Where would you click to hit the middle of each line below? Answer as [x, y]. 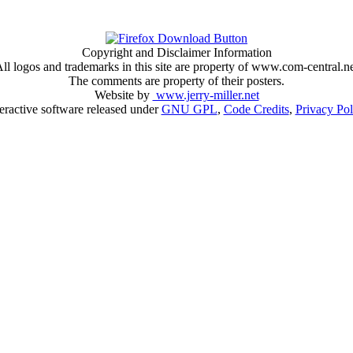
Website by [123, 95]
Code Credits [256, 109]
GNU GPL [189, 109]
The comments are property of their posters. [176, 80]
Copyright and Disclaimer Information [176, 52]
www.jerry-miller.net [206, 95]
